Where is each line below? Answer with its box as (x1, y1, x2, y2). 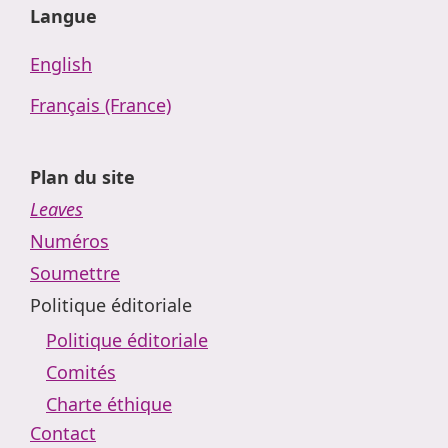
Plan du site (30, 165, 135, 189)
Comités (46, 360, 116, 384)
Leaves (30, 197, 83, 221)
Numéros (30, 229, 109, 253)
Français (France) (30, 92, 171, 117)
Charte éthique (46, 392, 172, 416)
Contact (30, 421, 96, 445)
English (30, 52, 92, 76)
